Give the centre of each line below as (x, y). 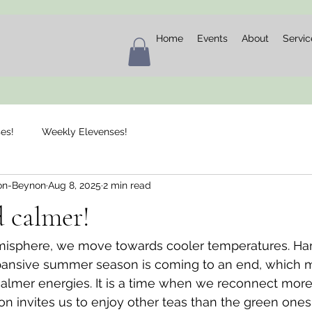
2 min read (127, 186)
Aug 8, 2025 (75, 186)
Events (212, 38)
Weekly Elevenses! (85, 132)
